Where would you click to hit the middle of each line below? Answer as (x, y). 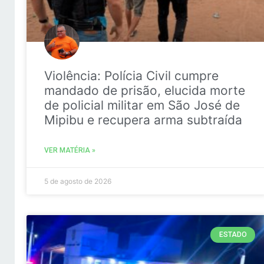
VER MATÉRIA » (70, 151)
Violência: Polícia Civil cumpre (131, 76)
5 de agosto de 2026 (77, 181)
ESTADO (233, 235)
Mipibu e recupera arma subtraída (143, 120)
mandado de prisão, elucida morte (144, 91)
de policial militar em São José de (142, 105)
